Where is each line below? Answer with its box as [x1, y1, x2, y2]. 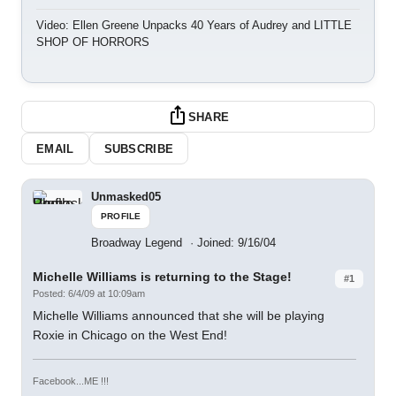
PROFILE [101, 211, 141, 221]
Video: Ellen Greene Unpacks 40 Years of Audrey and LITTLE [36, 19, 352, 32]
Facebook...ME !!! [33, 376, 109, 386]
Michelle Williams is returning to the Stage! [33, 270, 292, 284]
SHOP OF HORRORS [36, 35, 149, 49]
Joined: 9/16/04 [197, 236, 276, 249]
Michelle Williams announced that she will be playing [33, 308, 324, 323]
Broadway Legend [91, 236, 186, 249]
